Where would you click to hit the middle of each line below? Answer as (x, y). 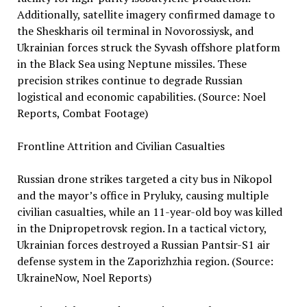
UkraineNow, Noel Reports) (84, 278)
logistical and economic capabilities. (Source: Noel (141, 97)
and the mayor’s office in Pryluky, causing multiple (143, 195)
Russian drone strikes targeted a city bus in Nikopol (144, 179)
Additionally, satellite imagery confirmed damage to (146, 14)
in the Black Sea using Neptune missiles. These (132, 64)
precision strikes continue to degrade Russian (130, 80)
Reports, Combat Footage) (82, 113)
